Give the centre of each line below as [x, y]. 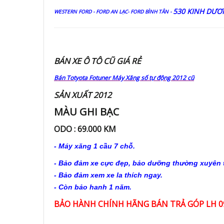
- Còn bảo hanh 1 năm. [93, 187]
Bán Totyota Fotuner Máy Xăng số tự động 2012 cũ [124, 78]
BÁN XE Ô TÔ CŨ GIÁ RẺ [97, 61]
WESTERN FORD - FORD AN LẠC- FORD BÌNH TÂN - [113, 11]
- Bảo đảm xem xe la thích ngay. [108, 175]
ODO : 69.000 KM [85, 129]
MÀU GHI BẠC [86, 112]
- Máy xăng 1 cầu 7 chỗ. [94, 146]
